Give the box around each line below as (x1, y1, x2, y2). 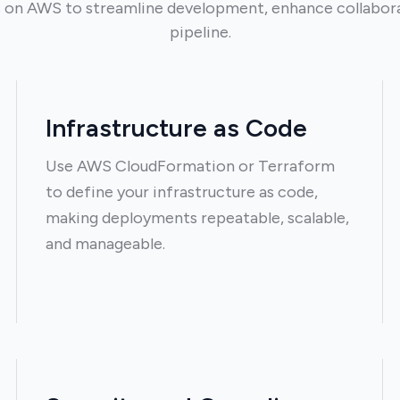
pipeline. (169, 22, 231, 42)
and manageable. (45, 234, 165, 254)
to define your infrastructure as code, (45, 182, 318, 202)
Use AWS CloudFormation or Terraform (45, 156, 335, 176)
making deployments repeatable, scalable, (45, 208, 349, 228)
